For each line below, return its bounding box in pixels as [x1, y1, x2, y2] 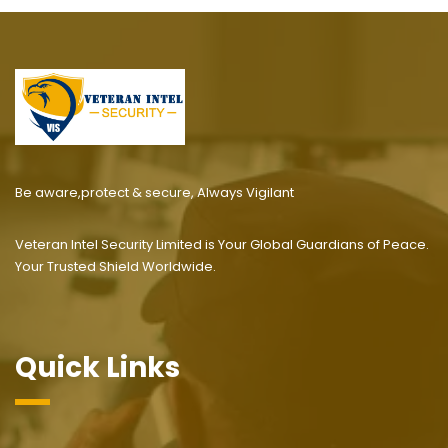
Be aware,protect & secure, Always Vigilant [15, 182, 294, 202]
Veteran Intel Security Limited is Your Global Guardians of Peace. [15, 234, 429, 254]
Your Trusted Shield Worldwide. [15, 256, 216, 276]
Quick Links [15, 347, 180, 387]
